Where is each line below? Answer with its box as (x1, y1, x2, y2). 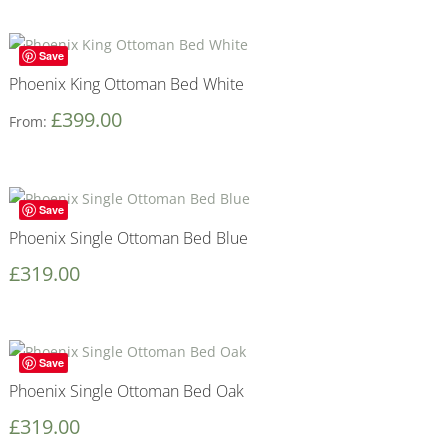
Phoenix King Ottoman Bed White (8, 73, 244, 96)
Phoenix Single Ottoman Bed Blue (8, 226, 248, 249)
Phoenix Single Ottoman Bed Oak (8, 380, 244, 403)
